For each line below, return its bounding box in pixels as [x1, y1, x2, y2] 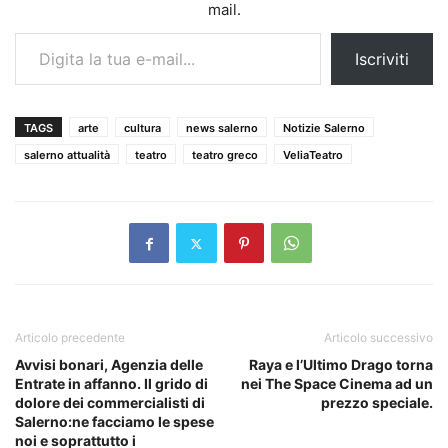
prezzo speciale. [321, 394, 433, 412]
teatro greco [192, 148, 258, 163]
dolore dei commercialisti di [15, 394, 205, 412]
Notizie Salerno [283, 121, 365, 136]
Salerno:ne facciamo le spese [15, 413, 214, 431]
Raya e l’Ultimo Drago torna [249, 356, 433, 374]
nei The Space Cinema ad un [241, 375, 433, 393]
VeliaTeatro [283, 148, 343, 163]
